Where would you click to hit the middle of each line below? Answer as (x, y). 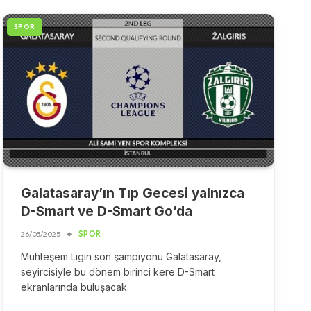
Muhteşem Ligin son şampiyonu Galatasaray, (121, 257)
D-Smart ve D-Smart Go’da (106, 212)
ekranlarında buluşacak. (75, 287)
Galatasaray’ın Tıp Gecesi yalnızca (132, 194)
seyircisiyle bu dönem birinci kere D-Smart (117, 272)
